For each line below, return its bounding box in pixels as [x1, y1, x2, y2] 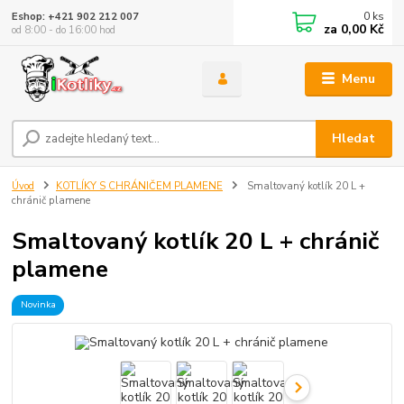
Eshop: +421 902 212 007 [12, 9, 140, 23]
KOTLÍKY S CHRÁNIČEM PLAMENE [56, 179, 223, 194]
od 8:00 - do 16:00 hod [12, 23, 116, 37]
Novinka [20, 298, 56, 312]
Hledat [332, 130, 376, 148]
